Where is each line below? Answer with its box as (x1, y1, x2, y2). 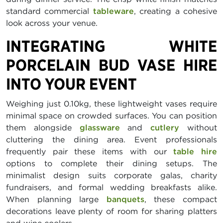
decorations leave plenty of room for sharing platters (6, 206, 217, 217)
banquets (106, 194, 144, 205)
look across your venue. (6, 18, 98, 28)
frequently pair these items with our (6, 146, 174, 157)
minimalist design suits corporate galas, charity (6, 170, 217, 181)
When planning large (6, 194, 107, 205)
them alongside (6, 122, 80, 133)
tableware (93, 6, 134, 16)
